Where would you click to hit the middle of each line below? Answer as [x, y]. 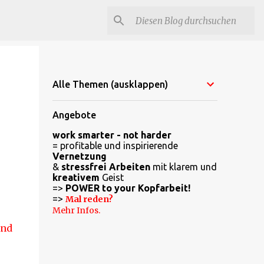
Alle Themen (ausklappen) [110, 84]
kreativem [76, 177]
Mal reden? [89, 199]
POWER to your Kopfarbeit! [128, 188]
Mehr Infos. [76, 210]
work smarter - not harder [112, 135]
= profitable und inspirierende [115, 146]
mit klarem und [183, 167]
